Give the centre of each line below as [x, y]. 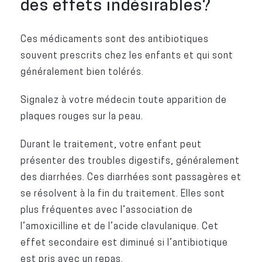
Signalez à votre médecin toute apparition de [123, 99]
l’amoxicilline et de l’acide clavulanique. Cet [119, 226]
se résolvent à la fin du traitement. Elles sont [123, 193]
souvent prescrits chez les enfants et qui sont [127, 55]
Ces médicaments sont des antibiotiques [114, 39]
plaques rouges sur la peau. [82, 116]
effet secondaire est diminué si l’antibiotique [124, 242]
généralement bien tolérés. [82, 71]
